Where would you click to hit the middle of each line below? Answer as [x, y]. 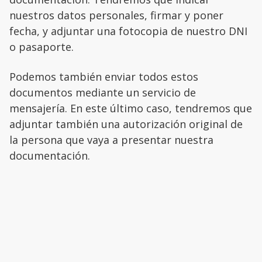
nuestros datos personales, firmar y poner [116, 15]
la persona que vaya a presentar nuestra [111, 140]
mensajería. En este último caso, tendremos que [131, 108]
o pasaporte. [42, 47]
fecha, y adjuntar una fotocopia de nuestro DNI [128, 31]
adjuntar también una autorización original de [126, 124]
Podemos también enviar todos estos [104, 77]
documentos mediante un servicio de [103, 93]
